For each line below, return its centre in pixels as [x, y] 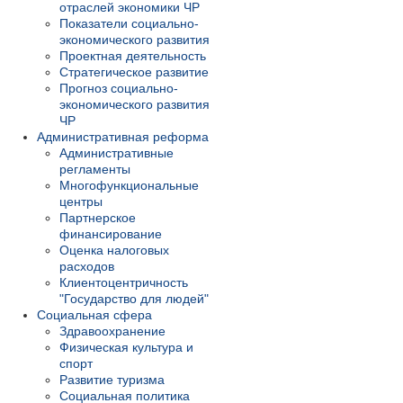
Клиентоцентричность [124, 283]
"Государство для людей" [134, 299]
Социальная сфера [94, 315]
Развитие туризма [112, 380]
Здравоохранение [112, 331]
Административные [116, 153]
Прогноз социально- [119, 89]
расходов [87, 267]
